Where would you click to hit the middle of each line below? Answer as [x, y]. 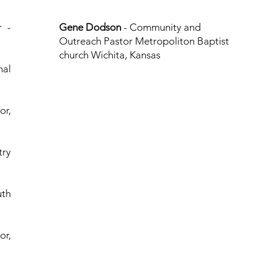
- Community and [161, 27]
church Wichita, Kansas [110, 55]
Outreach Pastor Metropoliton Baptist [144, 41]
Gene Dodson [90, 27]
